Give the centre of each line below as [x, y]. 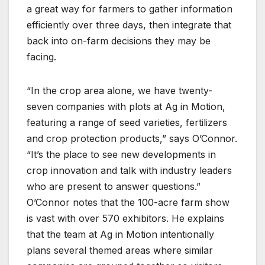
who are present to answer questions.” [114, 186]
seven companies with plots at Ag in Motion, [126, 106]
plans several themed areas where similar [120, 250]
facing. [41, 56]
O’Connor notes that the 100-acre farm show [128, 202]
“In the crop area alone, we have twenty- [119, 90]
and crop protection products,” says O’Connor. [132, 138]
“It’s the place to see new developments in [121, 154]
